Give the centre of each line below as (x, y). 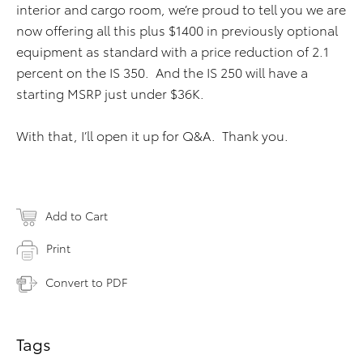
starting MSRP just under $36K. (110, 93)
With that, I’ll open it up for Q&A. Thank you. (152, 135)
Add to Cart (77, 216)
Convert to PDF (86, 282)
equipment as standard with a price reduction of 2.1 (173, 51)
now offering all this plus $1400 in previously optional (177, 30)
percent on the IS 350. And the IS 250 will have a (162, 72)
